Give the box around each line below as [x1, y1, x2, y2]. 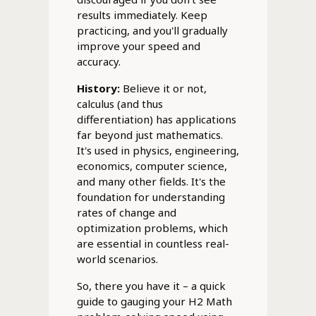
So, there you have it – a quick [76, 278, 226, 293]
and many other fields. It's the [76, 174, 226, 188]
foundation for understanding [76, 189, 225, 204]
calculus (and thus [76, 96, 163, 111]
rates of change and [76, 205, 176, 219]
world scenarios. [76, 251, 158, 266]
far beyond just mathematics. [76, 127, 223, 142]
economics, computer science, [76, 158, 227, 173]
